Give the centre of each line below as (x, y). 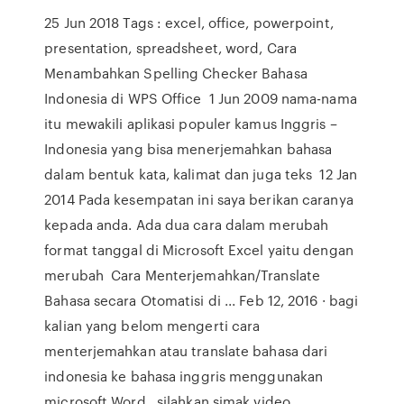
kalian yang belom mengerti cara (152, 326)
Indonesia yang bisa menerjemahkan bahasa (188, 149)
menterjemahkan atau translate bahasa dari (186, 351)
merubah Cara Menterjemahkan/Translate (183, 275)
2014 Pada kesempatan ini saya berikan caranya (199, 199)
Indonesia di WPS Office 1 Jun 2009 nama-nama (201, 98)
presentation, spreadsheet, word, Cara (170, 48)
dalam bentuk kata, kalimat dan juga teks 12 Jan (201, 174)
